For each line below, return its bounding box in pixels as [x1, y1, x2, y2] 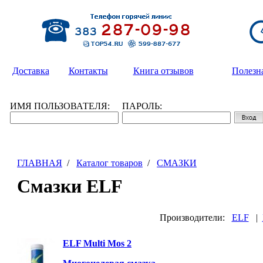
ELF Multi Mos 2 [63, 238, 131, 249]
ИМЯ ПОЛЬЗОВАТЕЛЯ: [10, 101, 110, 111]
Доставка [12, 66, 49, 76]
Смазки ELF [17, 176, 123, 197]
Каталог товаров [76, 158, 143, 168]
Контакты [68, 66, 108, 76]
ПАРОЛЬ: [122, 101, 162, 111]
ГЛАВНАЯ [17, 158, 62, 168]
